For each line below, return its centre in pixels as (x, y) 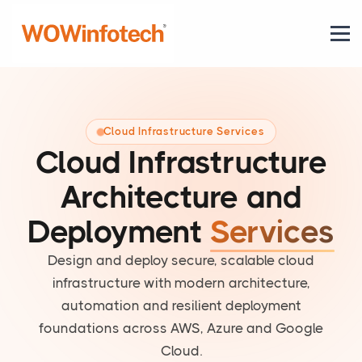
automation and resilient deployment (181, 306)
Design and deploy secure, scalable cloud (181, 261)
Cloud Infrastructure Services (184, 132)
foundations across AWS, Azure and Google (181, 328)
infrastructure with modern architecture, (181, 283)
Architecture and (181, 197)
